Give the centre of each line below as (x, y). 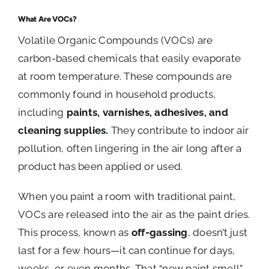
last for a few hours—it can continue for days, (127, 250)
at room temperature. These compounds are (125, 76)
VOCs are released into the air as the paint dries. (134, 214)
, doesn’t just (218, 232)
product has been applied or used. (101, 166)
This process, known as (75, 232)
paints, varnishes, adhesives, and (147, 112)
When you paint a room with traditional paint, (127, 196)
